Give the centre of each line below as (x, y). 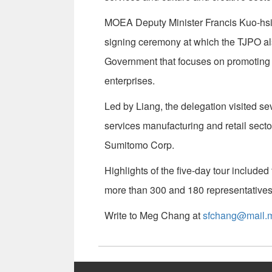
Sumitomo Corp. (139, 145)
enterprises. (130, 81)
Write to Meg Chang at (154, 216)
